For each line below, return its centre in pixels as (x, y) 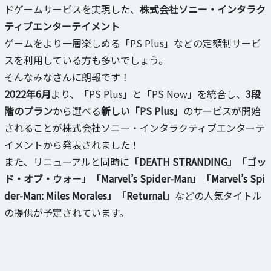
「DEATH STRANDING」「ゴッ (198, 161)
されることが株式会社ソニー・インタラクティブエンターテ (135, 127)
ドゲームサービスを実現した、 (72, 9)
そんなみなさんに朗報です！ (67, 77)
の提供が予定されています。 (67, 212)
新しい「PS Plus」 (142, 110)
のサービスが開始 (222, 110)
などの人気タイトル (218, 195)
